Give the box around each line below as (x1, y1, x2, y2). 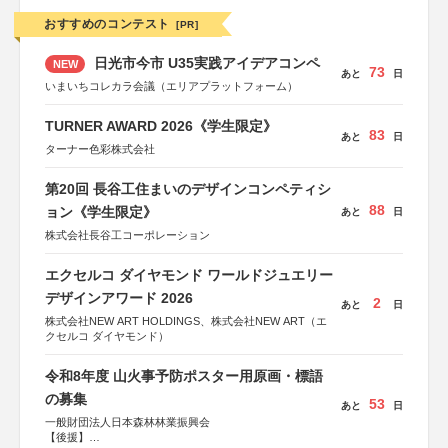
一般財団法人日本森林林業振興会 (45, 416, 210, 428)
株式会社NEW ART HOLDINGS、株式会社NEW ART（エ (45, 315, 327, 327)
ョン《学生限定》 (45, 204, 157, 220)
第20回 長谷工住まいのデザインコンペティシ (45, 181, 331, 197)
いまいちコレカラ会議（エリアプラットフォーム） (45, 80, 298, 92)
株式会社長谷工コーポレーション (45, 229, 210, 241)
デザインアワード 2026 (45, 290, 193, 306)
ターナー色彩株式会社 (45, 143, 155, 155)
